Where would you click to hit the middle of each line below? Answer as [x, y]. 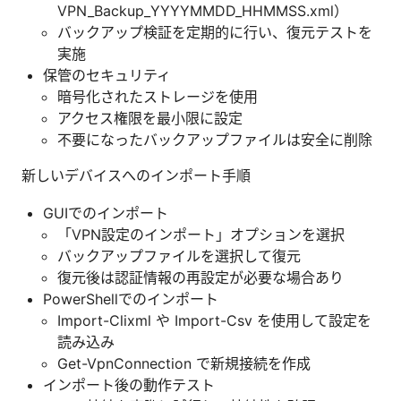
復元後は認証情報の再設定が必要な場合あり [200, 277]
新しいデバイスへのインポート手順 [136, 175]
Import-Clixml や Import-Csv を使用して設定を [214, 320]
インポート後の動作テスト [129, 384]
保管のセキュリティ [107, 75]
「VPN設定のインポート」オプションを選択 [201, 234]
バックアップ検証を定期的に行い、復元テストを [215, 32]
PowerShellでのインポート [131, 299]
